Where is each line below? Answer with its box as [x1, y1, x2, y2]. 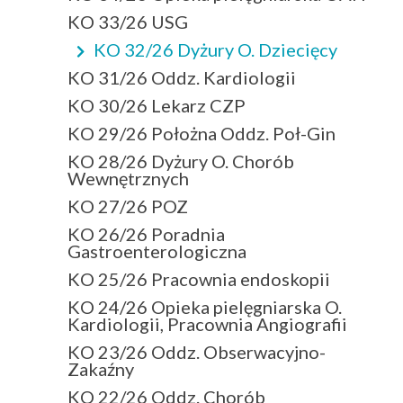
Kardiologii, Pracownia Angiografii [67, 312, 347, 335]
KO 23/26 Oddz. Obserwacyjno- [67, 340, 326, 363]
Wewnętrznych [67, 166, 189, 189]
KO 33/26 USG [67, 10, 188, 32]
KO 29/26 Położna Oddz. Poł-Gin [67, 121, 336, 144]
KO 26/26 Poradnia [67, 222, 225, 245]
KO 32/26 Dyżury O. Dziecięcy [94, 38, 337, 60]
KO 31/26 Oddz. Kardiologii [67, 66, 296, 88]
